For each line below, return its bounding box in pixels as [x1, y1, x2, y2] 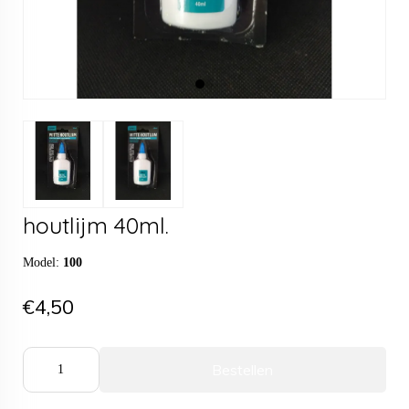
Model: [23, 256, 63, 270]
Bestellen [212, 361, 274, 380]
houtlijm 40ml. [23, 211, 169, 240]
